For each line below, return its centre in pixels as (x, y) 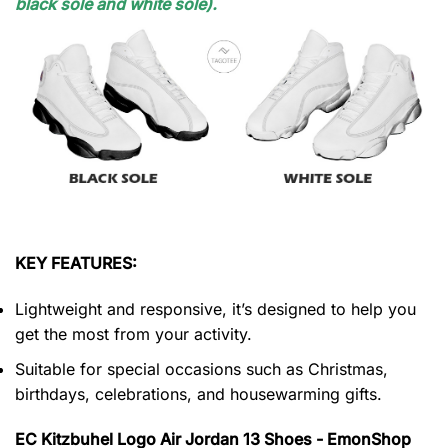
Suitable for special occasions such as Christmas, (201, 368)
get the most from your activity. (133, 333)
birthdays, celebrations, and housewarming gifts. (198, 393)
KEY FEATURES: (76, 263)
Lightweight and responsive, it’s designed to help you (215, 308)
